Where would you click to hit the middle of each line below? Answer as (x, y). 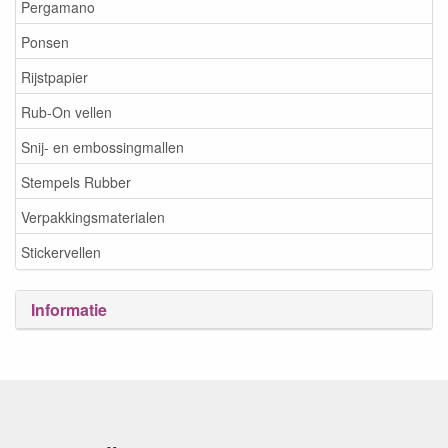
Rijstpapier (54, 76)
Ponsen (45, 41)
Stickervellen (61, 251)
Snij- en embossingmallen (102, 146)
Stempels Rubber (76, 181)
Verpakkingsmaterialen (93, 216)
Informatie (69, 309)
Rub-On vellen (66, 111)
